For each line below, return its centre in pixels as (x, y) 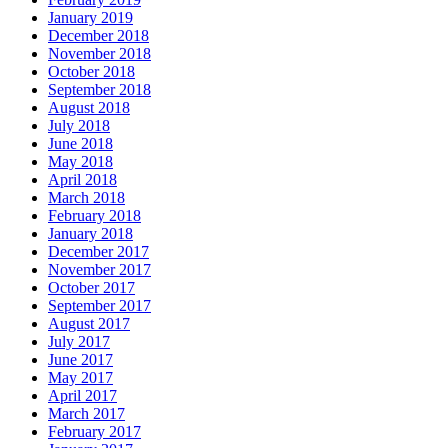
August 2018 (89, 108)
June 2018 (80, 144)
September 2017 (99, 306)
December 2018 (98, 36)
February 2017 (94, 432)
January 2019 (90, 18)
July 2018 (79, 126)
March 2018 (86, 198)
